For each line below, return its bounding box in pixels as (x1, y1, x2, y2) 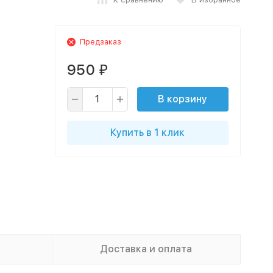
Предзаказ (79, 37, 121, 46)
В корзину (158, 93, 207, 105)
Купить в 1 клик (110, 127, 185, 138)
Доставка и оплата (100, 243, 192, 255)
